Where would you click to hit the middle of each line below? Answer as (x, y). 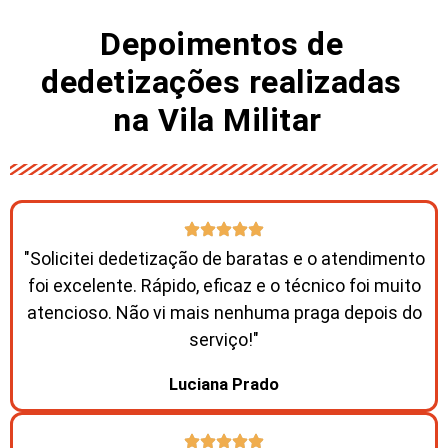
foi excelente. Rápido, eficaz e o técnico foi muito (224, 285)
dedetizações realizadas (221, 81)
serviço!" (224, 339)
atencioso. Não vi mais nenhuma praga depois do (224, 312)
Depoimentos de (221, 43)
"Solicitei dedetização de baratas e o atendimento (224, 258)
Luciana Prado (224, 384)
